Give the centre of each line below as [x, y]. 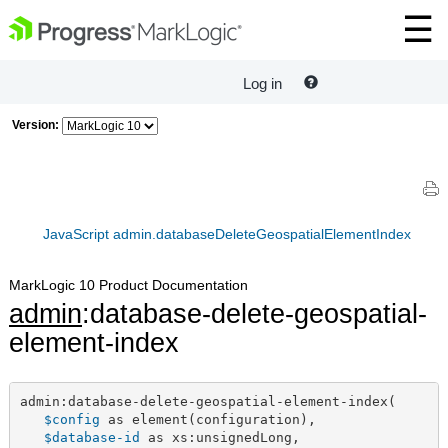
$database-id [91, 437]
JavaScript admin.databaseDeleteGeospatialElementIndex [227, 234]
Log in [262, 84]
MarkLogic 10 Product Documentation [128, 286]
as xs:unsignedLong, [219, 437]
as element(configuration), [207, 419]
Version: [35, 125]
